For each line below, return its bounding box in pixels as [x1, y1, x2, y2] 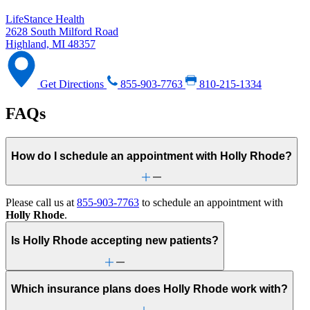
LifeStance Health [6, 13, 84, 26]
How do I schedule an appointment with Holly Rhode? [11, 149, 292, 162]
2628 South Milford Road [6, 26, 118, 38]
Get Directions [37, 78, 107, 91]
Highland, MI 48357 [6, 38, 95, 51]
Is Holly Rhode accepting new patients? [11, 235, 219, 246]
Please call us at [6, 197, 77, 209]
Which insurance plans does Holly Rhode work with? [11, 283, 288, 295]
